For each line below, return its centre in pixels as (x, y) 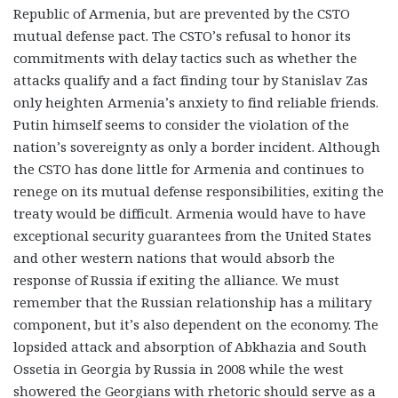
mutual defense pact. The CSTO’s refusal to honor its (182, 35)
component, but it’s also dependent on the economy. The (196, 324)
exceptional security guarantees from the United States (192, 235)
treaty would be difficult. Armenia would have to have (190, 213)
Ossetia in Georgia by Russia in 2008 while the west (179, 368)
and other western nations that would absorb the (174, 257)
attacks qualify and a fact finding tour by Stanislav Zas (191, 80)
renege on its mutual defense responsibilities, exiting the (199, 191)
